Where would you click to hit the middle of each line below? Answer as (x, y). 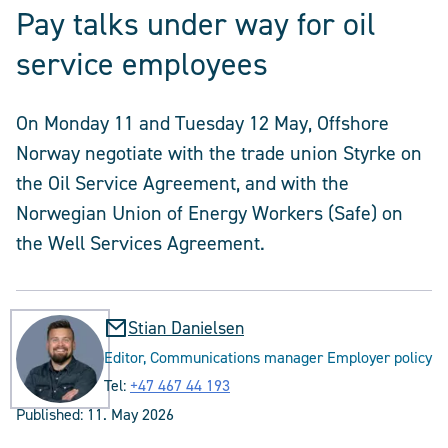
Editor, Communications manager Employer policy (268, 358)
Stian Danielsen (186, 328)
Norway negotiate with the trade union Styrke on (219, 153)
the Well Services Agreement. (140, 243)
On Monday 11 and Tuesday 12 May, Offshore (202, 123)
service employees (142, 64)
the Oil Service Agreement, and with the (182, 183)
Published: (51, 415)
